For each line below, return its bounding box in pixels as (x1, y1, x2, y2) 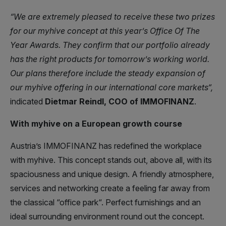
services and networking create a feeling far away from (10, 183, 210, 194)
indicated (10, 96, 45, 107)
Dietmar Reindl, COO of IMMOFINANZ (45, 96, 194, 107)
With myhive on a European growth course (10, 119, 182, 129)
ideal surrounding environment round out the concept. (10, 211, 204, 222)
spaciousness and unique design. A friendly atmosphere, (10, 169, 214, 180)
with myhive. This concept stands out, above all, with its (10, 155, 212, 165)
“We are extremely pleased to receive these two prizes (10, 12, 215, 22)
